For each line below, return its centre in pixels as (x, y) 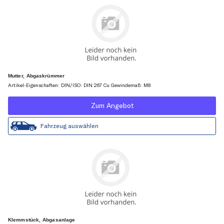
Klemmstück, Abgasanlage (42, 219)
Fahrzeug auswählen (69, 126)
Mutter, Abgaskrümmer (36, 76)
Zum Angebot (112, 106)
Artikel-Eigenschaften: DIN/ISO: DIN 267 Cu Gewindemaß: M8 (79, 85)
